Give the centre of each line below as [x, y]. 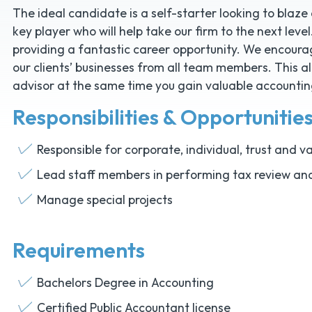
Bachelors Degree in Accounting [125, 283]
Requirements [78, 250]
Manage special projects [104, 200]
